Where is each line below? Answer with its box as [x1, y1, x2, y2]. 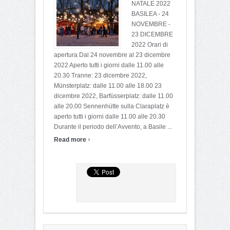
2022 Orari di [131, 41, 168, 48]
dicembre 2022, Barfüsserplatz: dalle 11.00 [54, 92, 173, 100]
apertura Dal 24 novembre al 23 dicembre [54, 51, 170, 59]
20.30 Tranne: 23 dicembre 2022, [54, 71, 147, 79]
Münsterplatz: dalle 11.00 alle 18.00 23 [54, 82, 162, 89]
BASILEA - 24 [131, 10, 169, 17]
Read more [54, 136, 88, 143]
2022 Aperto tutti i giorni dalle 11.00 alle [54, 61, 164, 69]
